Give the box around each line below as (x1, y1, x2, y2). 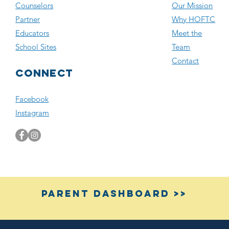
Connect (15, 66, 73, 79)
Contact (172, 56, 199, 65)
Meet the (172, 28, 202, 38)
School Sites (15, 42, 57, 52)
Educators (15, 28, 50, 38)
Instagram (15, 108, 50, 118)
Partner (15, 14, 40, 24)
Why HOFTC (172, 14, 216, 24)
